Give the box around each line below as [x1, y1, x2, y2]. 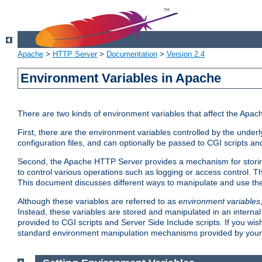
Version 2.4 [167, 50, 205, 59]
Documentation [106, 50, 157, 59]
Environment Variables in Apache [20, 71, 222, 86]
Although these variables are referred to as [18, 196, 178, 206]
